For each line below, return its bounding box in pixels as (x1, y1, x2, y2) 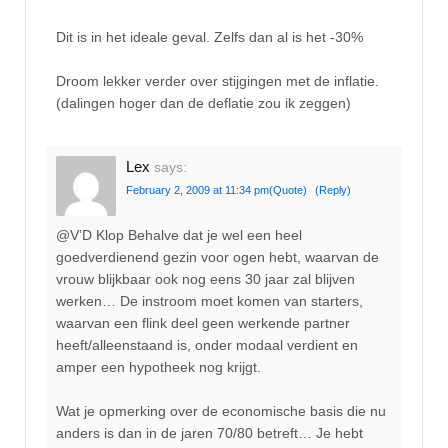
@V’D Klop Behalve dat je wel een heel (56, 226, 302, 243)
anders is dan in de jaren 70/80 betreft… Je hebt (56, 425, 363, 442)
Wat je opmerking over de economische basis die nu (56, 403, 386, 420)
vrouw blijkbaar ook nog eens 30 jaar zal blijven (56, 270, 355, 287)
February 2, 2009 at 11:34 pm (126, 184, 269, 197)
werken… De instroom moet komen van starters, (56, 292, 363, 309)
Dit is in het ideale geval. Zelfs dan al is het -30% (56, 28, 363, 45)
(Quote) (269, 184, 307, 197)
